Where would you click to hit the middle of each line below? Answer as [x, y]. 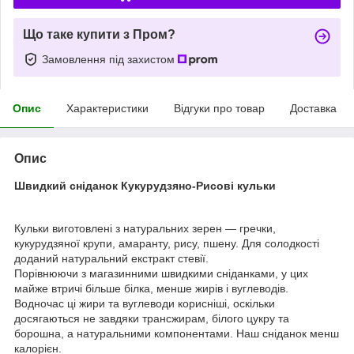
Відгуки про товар [219, 108]
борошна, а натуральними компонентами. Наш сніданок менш [177, 333]
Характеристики [107, 108]
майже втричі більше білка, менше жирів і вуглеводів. [151, 288]
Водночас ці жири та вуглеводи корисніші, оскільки [145, 303]
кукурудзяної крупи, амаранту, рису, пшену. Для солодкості [167, 243]
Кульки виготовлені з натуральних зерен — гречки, [145, 228]
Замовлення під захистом [110, 59]
